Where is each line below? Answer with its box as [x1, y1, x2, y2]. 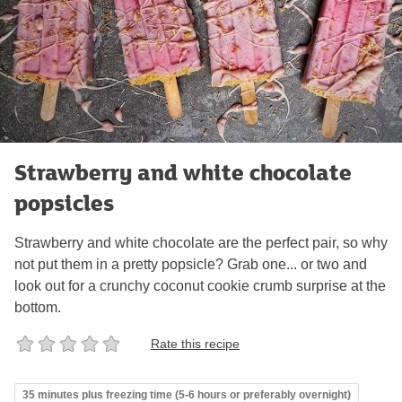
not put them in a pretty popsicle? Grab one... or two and [14, 257, 367, 273]
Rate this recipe [151, 336, 240, 351]
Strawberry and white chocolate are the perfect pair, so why [14, 235, 388, 251]
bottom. [14, 300, 61, 316]
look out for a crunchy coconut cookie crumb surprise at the [14, 278, 386, 294]
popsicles [14, 187, 114, 219]
